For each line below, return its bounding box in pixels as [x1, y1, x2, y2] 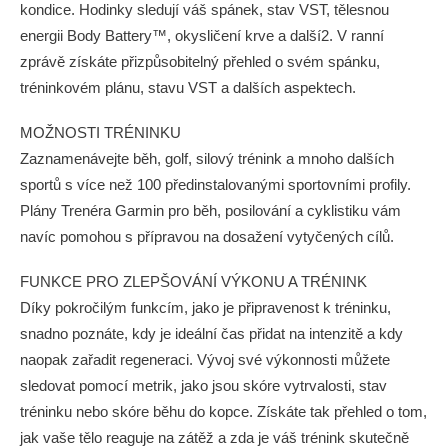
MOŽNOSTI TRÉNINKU [20, 124, 181, 141]
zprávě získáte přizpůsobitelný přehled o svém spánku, [20, 53, 380, 70]
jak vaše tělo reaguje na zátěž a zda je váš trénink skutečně [20, 429, 409, 446]
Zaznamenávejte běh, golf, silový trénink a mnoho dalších [20, 150, 394, 167]
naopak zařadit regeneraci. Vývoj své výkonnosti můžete [20, 351, 390, 368]
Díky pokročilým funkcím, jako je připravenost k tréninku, [20, 299, 391, 316]
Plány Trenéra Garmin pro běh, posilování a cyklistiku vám [20, 202, 401, 219]
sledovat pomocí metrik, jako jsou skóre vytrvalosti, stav [20, 377, 387, 394]
